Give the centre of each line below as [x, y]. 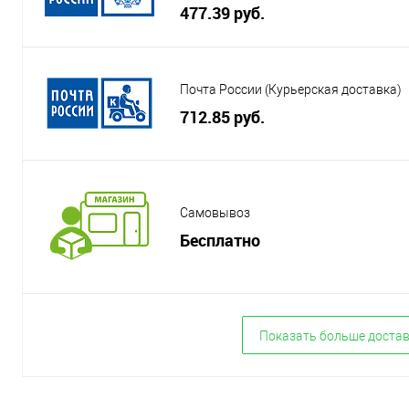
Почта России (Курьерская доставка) [291, 89]
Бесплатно [220, 240]
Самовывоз [215, 213]
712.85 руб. [222, 116]
